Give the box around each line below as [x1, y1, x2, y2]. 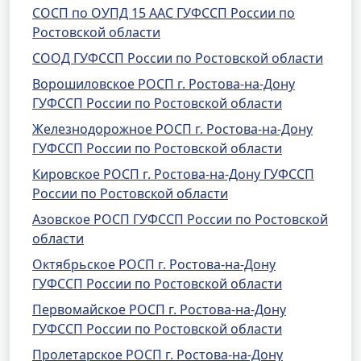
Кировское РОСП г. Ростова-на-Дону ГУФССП [32, 165, 314, 183]
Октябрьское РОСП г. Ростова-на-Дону [32, 255, 276, 273]
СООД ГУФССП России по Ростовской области [32, 49, 323, 67]
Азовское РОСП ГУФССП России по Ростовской [32, 210, 328, 228]
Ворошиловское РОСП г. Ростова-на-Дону [32, 75, 295, 93]
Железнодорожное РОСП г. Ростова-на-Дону [32, 120, 313, 138]
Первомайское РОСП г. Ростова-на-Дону [32, 301, 286, 318]
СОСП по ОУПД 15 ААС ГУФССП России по [32, 4, 295, 22]
